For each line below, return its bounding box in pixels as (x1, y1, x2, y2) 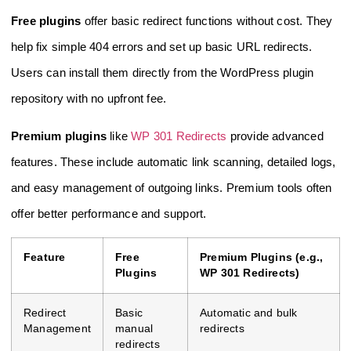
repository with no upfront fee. (11, 92, 167, 106)
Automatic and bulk (200, 307, 298, 320)
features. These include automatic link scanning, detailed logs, (11, 154, 336, 168)
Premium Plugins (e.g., (200, 251, 324, 264)
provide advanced (226, 128, 324, 143)
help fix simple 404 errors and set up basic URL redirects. (11, 40, 313, 54)
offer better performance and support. (11, 206, 207, 220)
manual (115, 323, 154, 335)
